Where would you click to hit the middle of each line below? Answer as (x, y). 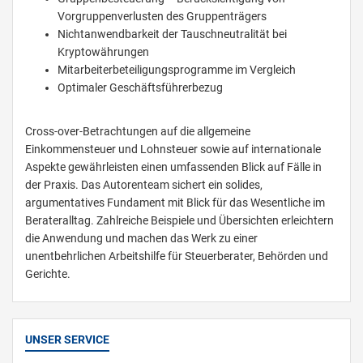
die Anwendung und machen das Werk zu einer (141, 238)
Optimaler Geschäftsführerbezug (140, 88)
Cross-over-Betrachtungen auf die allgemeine (138, 131)
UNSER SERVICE (67, 340)
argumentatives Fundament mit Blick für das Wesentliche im (175, 203)
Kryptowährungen (103, 52)
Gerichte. (48, 274)
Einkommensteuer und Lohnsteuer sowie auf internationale (173, 149)
